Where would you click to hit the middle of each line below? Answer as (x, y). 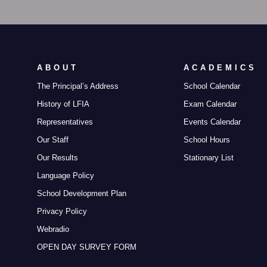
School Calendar (212, 86)
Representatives (65, 122)
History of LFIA (63, 104)
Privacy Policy (62, 211)
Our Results (58, 158)
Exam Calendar (210, 104)
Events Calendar (212, 122)
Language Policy (66, 176)
